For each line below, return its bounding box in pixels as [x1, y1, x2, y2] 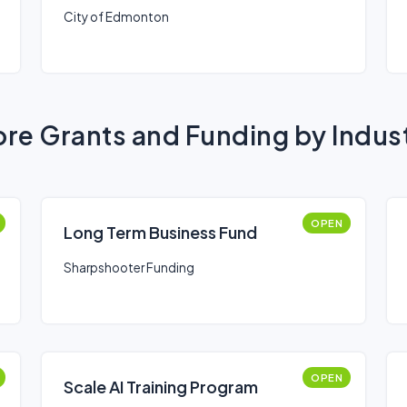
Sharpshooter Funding [64, 260, 194, 275]
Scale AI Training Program [64, 376, 258, 397]
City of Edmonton [64, 9, 169, 25]
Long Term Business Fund [64, 222, 257, 243]
